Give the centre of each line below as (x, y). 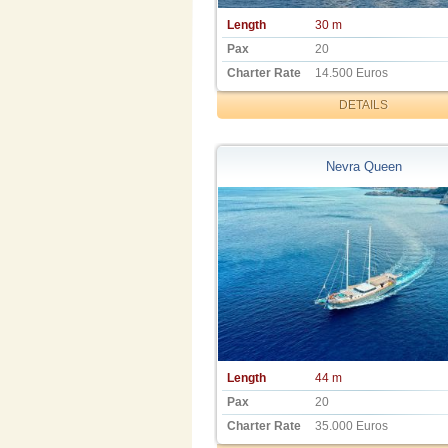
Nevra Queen (363, 166)
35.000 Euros (351, 426)
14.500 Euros (351, 72)
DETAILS (364, 104)
